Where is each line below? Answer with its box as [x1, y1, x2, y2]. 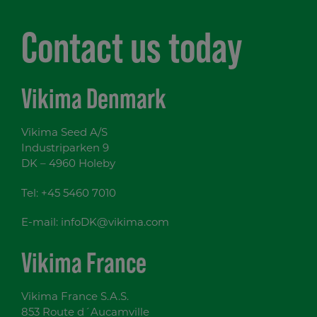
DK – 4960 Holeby [21, 159, 115, 171]
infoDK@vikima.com [61, 218, 169, 229]
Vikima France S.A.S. [21, 292, 129, 304]
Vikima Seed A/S [21, 128, 108, 139]
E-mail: [21, 218, 61, 229]
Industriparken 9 [21, 144, 109, 155]
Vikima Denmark [21, 82, 166, 115]
